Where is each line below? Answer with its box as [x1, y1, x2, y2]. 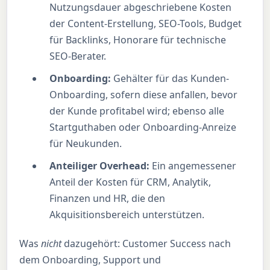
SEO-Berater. [49, 49, 107, 63]
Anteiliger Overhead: [49, 159, 150, 172]
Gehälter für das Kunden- [111, 71, 230, 85]
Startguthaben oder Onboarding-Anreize [49, 120, 237, 134]
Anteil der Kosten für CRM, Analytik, [49, 175, 212, 189]
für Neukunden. [49, 136, 122, 150]
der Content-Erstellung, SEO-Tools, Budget [49, 16, 242, 30]
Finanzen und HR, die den [49, 191, 166, 205]
